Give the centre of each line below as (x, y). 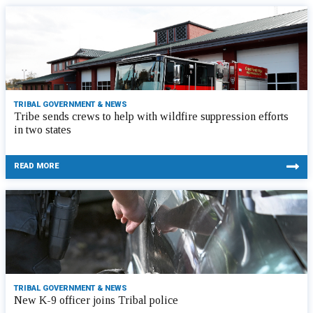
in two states (43, 130)
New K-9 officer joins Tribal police (96, 300)
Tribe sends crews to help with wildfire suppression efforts (151, 117)
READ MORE (36, 166)
